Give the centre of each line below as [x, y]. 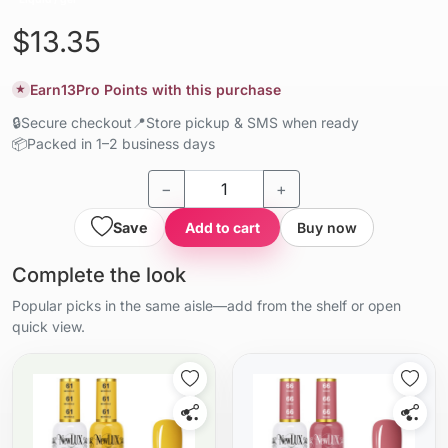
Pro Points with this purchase [178, 89]
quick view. [48, 326]
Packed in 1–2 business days [121, 143]
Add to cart [222, 227]
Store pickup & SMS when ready [252, 122]
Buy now [327, 227]
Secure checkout [76, 122]
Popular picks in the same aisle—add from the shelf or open [206, 305]
